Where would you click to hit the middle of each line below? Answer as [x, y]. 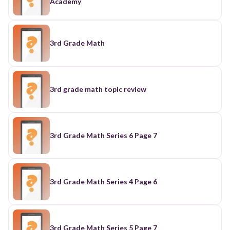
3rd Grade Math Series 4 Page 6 [103, 181]
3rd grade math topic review [98, 89]
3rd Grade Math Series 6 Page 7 [103, 135]
